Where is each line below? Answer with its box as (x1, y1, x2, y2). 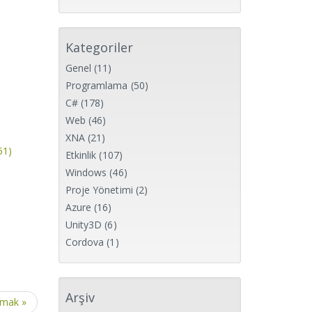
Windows (65, 166, 107, 179)
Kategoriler (65, 39, 134, 56)
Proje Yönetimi (65, 183, 133, 196)
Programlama (65, 79, 128, 92)
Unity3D (65, 218, 102, 231)
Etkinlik (65, 148, 97, 162)
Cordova (65, 235, 104, 249)
